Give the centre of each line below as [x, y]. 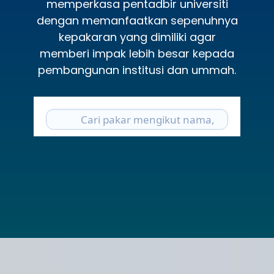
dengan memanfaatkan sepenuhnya [137, 21]
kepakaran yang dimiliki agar [137, 37]
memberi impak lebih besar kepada [137, 54]
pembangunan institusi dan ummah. [137, 70]
